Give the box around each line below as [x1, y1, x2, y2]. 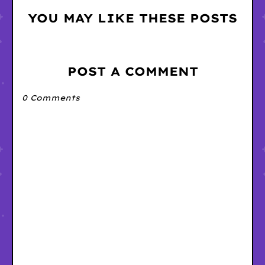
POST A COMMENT [67, 64, 198, 79]
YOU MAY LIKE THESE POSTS [28, 11, 237, 26]
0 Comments [22, 93, 80, 103]
